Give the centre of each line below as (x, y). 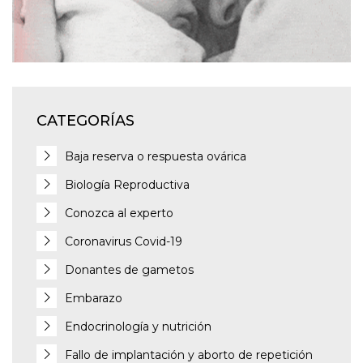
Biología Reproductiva (127, 184)
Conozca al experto (119, 213)
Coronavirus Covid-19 (124, 241)
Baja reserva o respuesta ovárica (156, 156)
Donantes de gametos (129, 269)
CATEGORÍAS (85, 120)
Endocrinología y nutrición (138, 326)
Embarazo (94, 298)
